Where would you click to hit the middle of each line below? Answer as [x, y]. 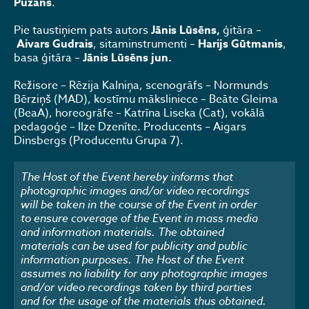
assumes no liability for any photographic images [144, 273]
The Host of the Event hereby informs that [127, 176]
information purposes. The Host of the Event [132, 259]
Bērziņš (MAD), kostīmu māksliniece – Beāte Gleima [146, 99]
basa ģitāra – [48, 58]
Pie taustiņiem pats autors [82, 30]
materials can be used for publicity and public [134, 245]
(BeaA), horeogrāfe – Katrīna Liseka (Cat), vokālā [139, 113]
